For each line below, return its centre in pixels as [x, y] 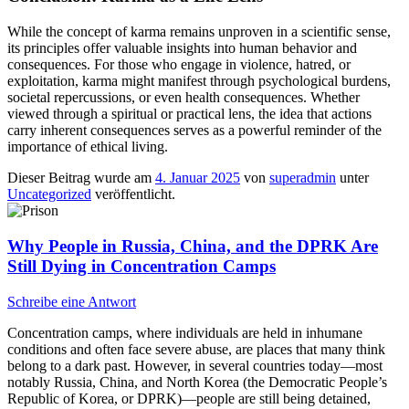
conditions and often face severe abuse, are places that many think [196, 349]
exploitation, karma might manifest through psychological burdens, [199, 81]
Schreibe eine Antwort [72, 301]
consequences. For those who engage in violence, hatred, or [179, 65]
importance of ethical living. [88, 147]
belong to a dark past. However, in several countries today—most [195, 365]
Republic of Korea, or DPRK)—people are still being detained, [189, 398]
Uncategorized [49, 194]
